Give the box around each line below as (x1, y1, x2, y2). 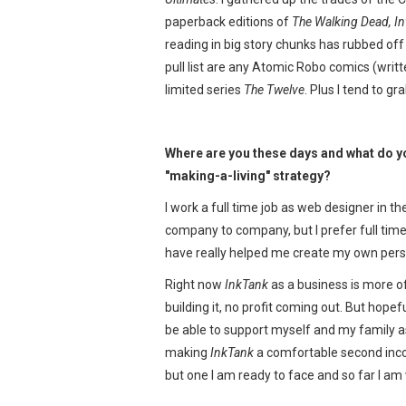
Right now (165, 276, 225, 292)
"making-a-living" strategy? (165, 168, 331, 183)
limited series (165, 82, 244, 97)
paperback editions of (165, 14, 292, 29)
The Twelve (244, 82, 304, 97)
